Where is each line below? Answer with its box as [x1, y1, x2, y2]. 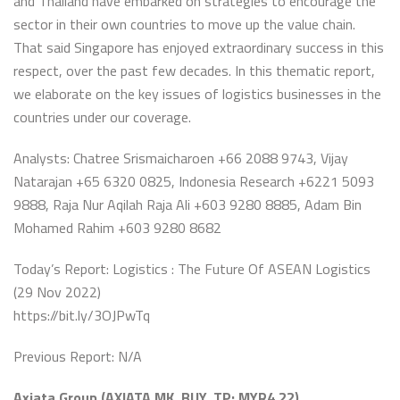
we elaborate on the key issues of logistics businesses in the [13, 83, 381, 104]
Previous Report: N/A [13, 346, 142, 367]
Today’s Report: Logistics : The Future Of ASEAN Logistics [13, 258, 371, 279]
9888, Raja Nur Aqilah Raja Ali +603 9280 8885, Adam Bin [13, 194, 362, 215]
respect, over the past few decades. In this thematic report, [13, 60, 375, 81]
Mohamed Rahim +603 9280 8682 [13, 217, 221, 238]
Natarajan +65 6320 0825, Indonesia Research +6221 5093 [13, 171, 374, 192]
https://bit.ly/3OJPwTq [13, 304, 150, 326]
